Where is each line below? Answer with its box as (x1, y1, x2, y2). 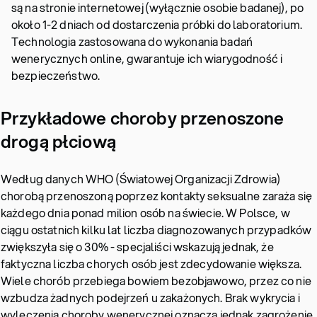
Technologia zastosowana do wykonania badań (11, 33, 253, 50)
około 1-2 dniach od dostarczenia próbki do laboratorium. (11, 16, 302, 33)
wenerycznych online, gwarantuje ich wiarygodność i (11, 50, 283, 67)
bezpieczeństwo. (11, 67, 100, 83)
